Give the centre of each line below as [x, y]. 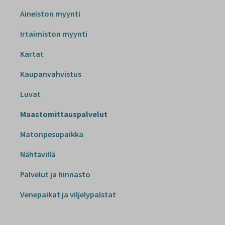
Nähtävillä [38, 154]
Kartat [32, 54]
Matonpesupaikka [52, 134]
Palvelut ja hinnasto [55, 174]
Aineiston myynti [50, 14]
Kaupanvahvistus [51, 74]
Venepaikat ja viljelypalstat [68, 194]
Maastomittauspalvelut [64, 114]
